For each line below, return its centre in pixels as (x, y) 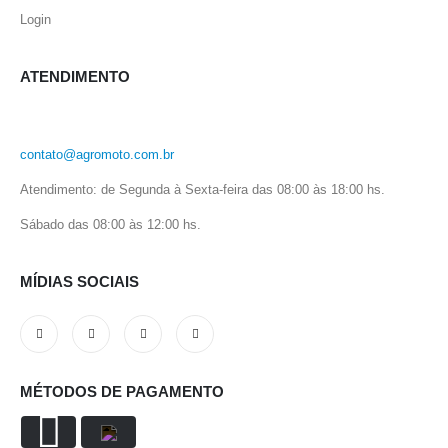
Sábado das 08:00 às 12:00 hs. (110, 225)
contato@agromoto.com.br (97, 155)
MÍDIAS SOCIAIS (79, 282)
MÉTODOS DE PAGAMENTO (122, 391)
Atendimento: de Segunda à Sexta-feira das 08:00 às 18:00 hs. (202, 190)
